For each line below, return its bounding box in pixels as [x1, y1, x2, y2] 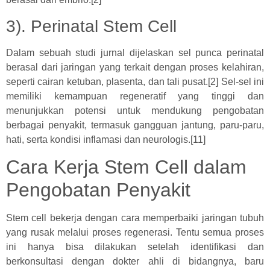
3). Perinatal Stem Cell [6, 16, 177, 36]
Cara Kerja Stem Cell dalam [6, 156, 246, 178]
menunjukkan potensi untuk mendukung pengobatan [6, 105, 264, 116]
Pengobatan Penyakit [6, 179, 190, 201]
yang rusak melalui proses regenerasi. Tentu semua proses [6, 227, 264, 238]
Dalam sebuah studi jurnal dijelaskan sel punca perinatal [6, 47, 264, 58]
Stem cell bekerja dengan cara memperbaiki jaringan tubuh [6, 213, 264, 224]
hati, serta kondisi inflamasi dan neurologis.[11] [6, 134, 206, 145]
